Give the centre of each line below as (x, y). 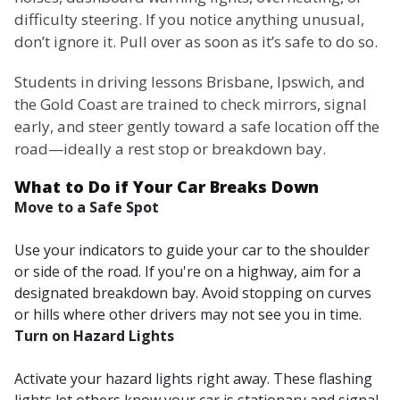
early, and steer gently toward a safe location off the (197, 127)
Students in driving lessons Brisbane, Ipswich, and (190, 82)
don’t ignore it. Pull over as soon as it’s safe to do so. (196, 42)
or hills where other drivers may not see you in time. (188, 315)
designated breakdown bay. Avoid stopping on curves (193, 293)
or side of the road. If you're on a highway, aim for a (187, 272)
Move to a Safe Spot (87, 208)
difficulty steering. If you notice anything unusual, (189, 20)
